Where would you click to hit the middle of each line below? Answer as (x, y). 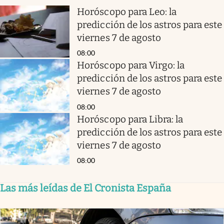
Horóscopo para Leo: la (127, 11)
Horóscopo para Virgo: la (131, 65)
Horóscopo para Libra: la (130, 119)
